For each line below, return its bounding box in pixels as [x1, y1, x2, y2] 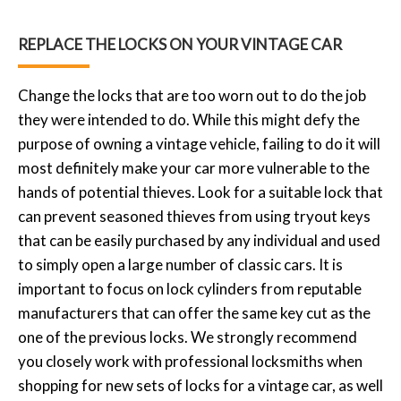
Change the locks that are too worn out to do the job [18, 85, 366, 105]
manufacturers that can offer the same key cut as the [18, 303, 371, 322]
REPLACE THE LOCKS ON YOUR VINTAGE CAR [18, 34, 342, 54]
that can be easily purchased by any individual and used [18, 230, 380, 250]
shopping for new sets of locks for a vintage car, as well [18, 375, 383, 395]
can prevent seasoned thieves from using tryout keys [18, 206, 371, 226]
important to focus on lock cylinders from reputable [18, 278, 362, 298]
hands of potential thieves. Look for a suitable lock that [18, 182, 383, 201]
